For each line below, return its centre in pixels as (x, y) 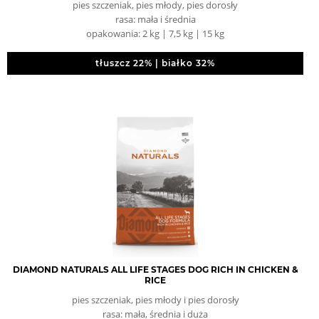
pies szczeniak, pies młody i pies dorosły (155, 300)
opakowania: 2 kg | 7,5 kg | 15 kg (155, 33)
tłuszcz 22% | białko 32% (155, 63)
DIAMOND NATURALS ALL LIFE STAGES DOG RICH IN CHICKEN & (155, 270)
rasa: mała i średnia (155, 19)
